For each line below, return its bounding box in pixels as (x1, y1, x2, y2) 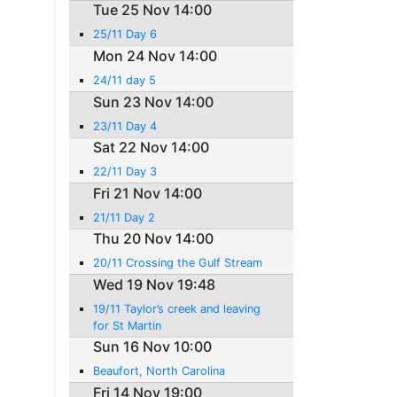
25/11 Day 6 (93, 27, 158, 42)
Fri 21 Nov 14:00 (93, 183, 203, 202)
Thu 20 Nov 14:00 (93, 230, 214, 248)
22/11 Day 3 (93, 165, 158, 179)
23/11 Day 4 (93, 119, 158, 133)
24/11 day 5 (93, 73, 157, 87)
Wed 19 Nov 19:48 (93, 275, 216, 293)
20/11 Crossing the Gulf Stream (93, 256, 263, 270)
